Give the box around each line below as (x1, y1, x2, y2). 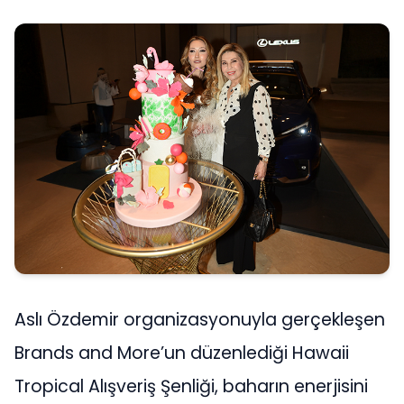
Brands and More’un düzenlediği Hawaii (14, 341, 349, 366)
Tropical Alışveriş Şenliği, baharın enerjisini (14, 374, 368, 399)
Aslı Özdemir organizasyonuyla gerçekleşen (14, 308, 385, 333)
